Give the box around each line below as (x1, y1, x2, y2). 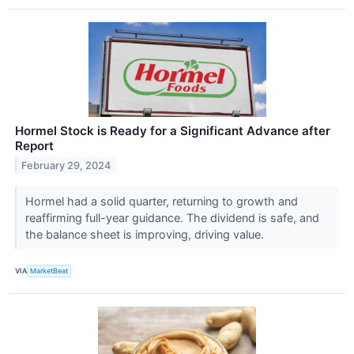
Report (15, 137, 54, 153)
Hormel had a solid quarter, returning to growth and (24, 194, 298, 208)
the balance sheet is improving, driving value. (24, 227, 267, 241)
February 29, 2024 (21, 159, 111, 171)
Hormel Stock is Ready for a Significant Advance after (15, 122, 330, 138)
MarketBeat (30, 266, 69, 276)
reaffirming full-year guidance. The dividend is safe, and (24, 210, 319, 224)
